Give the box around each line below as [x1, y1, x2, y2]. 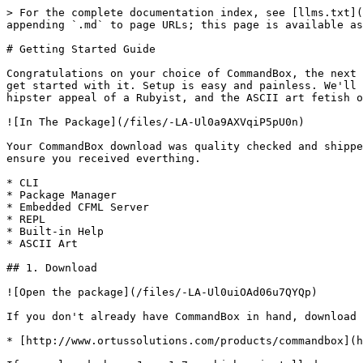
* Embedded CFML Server [6, 201, 149, 213]
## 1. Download [6, 262, 97, 274]
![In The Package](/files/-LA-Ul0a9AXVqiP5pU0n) [6, 116, 305, 128]
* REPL [6, 213, 45, 225]
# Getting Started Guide [6, 43, 156, 55]
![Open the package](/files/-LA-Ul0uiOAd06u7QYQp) [6, 286, 318, 298]
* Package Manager [6, 189, 117, 201]
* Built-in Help [6, 225, 104, 237]
